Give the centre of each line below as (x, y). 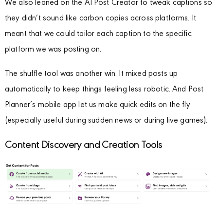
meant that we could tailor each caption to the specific (98, 35)
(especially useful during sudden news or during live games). (106, 121)
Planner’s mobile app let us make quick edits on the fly (98, 106)
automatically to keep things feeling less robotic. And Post (104, 90)
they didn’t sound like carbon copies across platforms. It (101, 19)
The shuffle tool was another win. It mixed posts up (91, 74)
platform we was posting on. (53, 50)
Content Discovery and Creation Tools (84, 146)
